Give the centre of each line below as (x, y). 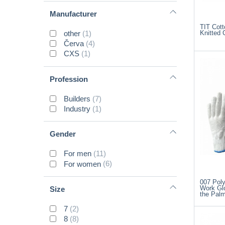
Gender (63, 134)
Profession (69, 79)
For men (78, 154)
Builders (77, 98)
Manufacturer (73, 14)
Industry (77, 109)
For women (83, 164)
